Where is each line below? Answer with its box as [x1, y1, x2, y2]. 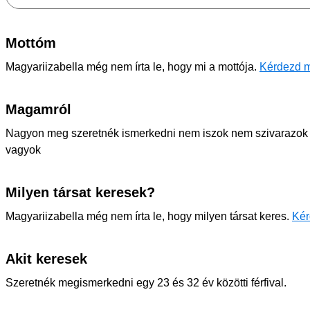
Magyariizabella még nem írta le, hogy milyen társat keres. [6, 210, 292, 222]
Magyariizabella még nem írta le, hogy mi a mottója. [6, 61, 259, 73]
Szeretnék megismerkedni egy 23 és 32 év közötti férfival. [6, 277, 286, 289]
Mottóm [6, 35, 56, 51]
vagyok [6, 144, 41, 156]
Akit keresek [6, 251, 87, 266]
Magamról [6, 102, 71, 117]
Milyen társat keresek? [6, 185, 155, 200]
